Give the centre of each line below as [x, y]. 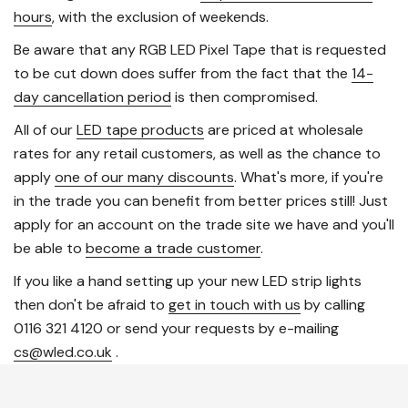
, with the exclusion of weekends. [160, 17]
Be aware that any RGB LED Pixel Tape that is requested [200, 50]
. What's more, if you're [309, 178]
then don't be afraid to [91, 305]
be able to [50, 249]
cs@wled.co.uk [63, 352]
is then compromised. [245, 97]
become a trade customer [173, 249]
